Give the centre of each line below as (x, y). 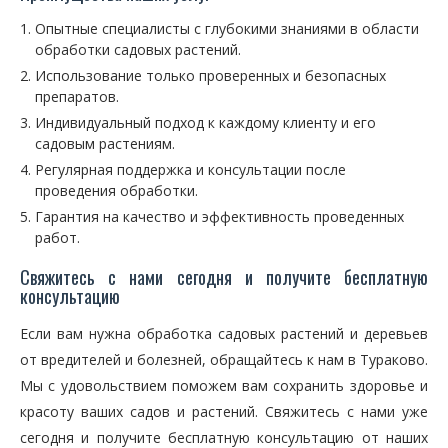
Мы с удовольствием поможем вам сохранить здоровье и (224, 385)
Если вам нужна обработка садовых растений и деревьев (224, 333)
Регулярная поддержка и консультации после (190, 169)
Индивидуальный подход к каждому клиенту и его (205, 122)
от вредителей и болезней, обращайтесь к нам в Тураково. (224, 359)
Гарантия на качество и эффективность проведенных (219, 216)
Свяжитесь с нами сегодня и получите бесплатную (224, 277)
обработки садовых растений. (138, 49)
